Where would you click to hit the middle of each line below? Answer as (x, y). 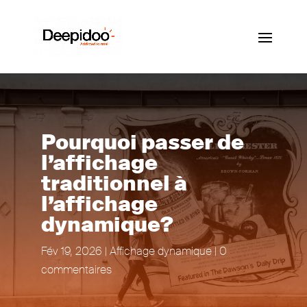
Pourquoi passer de (142, 142)
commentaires (76, 269)
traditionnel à (114, 183)
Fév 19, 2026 (71, 251)
